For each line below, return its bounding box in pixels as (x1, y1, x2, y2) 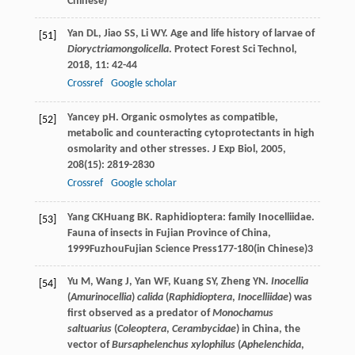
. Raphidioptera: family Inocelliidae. (149, 211, 315, 223)
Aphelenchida (240, 338, 301, 351)
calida (134, 291, 163, 303)
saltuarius (67, 323, 112, 335)
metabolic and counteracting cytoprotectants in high (67, 127, 315, 139)
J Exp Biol (212, 143, 255, 155)
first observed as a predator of (67, 307, 212, 319)
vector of (67, 338, 112, 351)
